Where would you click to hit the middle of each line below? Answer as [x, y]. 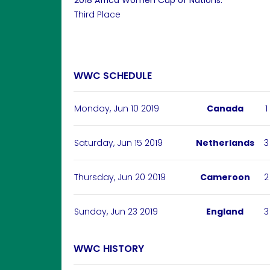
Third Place [97, 14]
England [225, 212]
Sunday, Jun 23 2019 [116, 212]
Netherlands [225, 143]
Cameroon [225, 177]
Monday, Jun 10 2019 [117, 108]
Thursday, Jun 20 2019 [120, 177]
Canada [225, 108]
